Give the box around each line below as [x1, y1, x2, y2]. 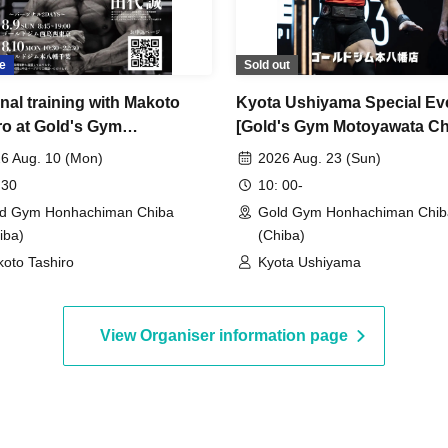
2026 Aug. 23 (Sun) [258, 150, 381, 166]
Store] [236, 142, 282, 159]
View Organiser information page [100, 327, 348, 344]
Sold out [244, 58, 290, 72]
